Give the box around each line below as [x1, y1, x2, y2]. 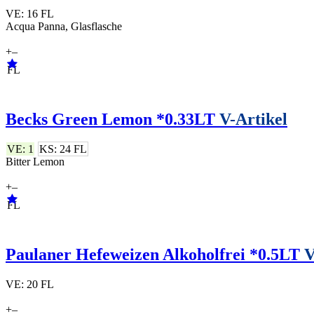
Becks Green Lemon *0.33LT [6, 110, 219, 129]
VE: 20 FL [6, 278, 53, 290]
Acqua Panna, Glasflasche [6, 20, 122, 33]
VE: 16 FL [6, 8, 53, 20]
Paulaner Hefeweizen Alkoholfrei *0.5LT [6, 245, 304, 264]
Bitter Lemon [6, 156, 64, 168]
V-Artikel [219, 110, 287, 129]
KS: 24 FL [39, 143, 87, 155]
